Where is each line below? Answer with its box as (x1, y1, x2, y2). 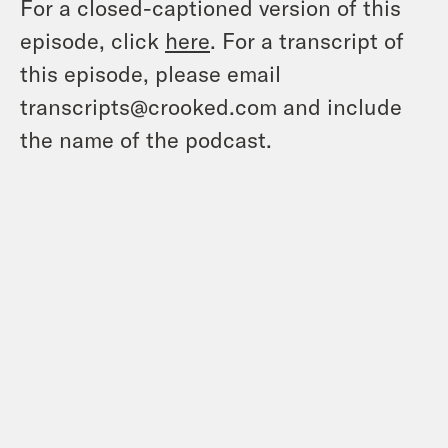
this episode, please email (20, 59, 281, 86)
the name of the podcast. (20, 125, 272, 152)
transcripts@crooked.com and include (20, 92, 402, 119)
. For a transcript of (210, 26, 404, 53)
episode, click (20, 26, 165, 53)
